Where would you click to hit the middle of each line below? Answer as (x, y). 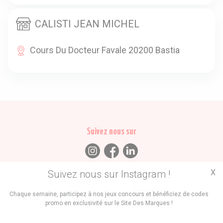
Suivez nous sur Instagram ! (109, 174)
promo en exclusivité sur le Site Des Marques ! (109, 203)
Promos (78, 206)
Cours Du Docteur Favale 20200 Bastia (105, 50)
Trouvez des (111, 173)
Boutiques (142, 206)
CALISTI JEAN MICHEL (87, 24)
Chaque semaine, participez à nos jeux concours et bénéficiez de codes (109, 194)
